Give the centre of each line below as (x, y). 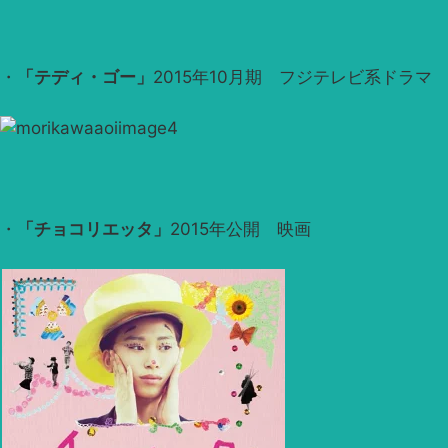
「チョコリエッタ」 (93, 228)
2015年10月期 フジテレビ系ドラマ (292, 77)
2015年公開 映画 (240, 228)
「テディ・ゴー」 (85, 77)
